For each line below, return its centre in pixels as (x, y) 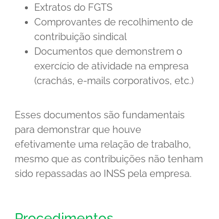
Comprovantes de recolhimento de (114, 22)
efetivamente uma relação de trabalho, (103, 144)
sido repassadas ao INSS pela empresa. (103, 174)
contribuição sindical (80, 37)
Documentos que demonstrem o (108, 52)
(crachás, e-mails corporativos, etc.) (114, 81)
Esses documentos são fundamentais (100, 115)
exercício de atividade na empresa (111, 66)
